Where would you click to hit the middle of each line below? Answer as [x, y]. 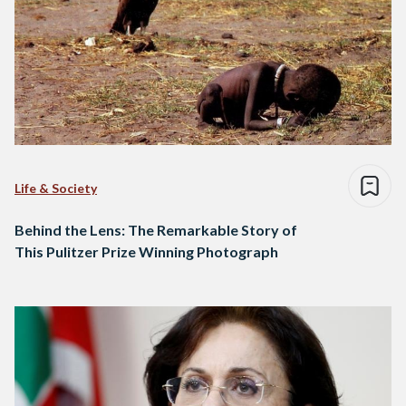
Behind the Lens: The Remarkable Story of [156, 230]
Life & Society [56, 188]
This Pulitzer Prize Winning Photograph [146, 252]
